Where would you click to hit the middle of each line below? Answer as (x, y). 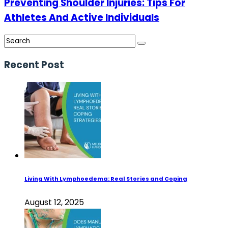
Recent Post (34, 65)
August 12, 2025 (54, 202)
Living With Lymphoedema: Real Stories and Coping (106, 178)
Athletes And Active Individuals (82, 17)
